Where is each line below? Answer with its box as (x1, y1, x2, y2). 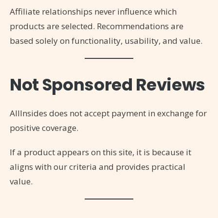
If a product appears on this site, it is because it (10, 146, 191, 158)
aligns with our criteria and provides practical (10, 161, 185, 172)
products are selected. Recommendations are (10, 20, 183, 32)
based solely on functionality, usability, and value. (10, 35, 202, 46)
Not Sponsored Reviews (10, 73, 205, 96)
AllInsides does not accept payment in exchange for (10, 107, 207, 119)
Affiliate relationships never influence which (10, 5, 177, 17)
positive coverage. (10, 122, 78, 133)
